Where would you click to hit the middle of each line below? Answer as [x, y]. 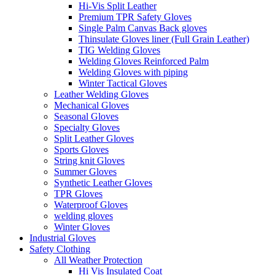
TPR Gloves [78, 194]
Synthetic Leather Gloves [103, 183]
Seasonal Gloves [86, 117]
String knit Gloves [89, 161]
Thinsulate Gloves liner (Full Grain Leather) [164, 39]
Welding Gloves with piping [133, 72]
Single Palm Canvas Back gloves [143, 28]
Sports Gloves [81, 150]
